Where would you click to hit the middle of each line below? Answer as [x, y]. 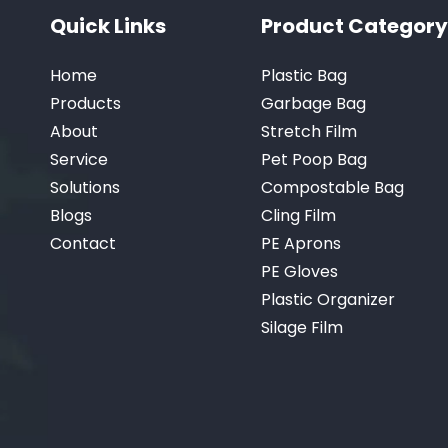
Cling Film [298, 215]
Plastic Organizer [327, 299]
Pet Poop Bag [313, 159]
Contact [83, 243]
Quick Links [108, 25]
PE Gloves [299, 271]
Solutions [85, 187]
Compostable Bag [332, 187]
